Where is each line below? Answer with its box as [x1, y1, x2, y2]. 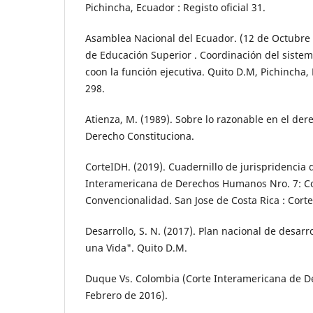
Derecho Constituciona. [85, 129, 194, 143]
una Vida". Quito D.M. [85, 240, 187, 254]
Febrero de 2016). [85, 288, 168, 302]
